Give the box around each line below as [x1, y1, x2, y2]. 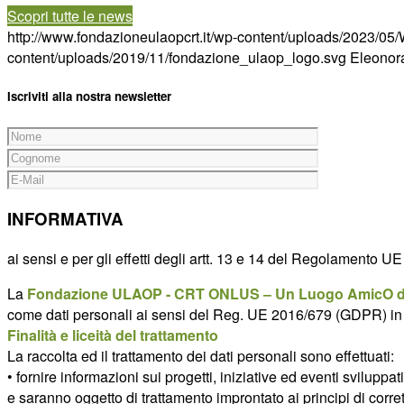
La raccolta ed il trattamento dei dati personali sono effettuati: [7, 344, 394, 366]
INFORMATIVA [7, 206, 124, 231]
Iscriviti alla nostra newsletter [7, 87, 171, 106]
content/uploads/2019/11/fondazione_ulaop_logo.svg [7, 46, 346, 68]
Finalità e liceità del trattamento [7, 324, 218, 345]
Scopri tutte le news [7, 5, 133, 26]
